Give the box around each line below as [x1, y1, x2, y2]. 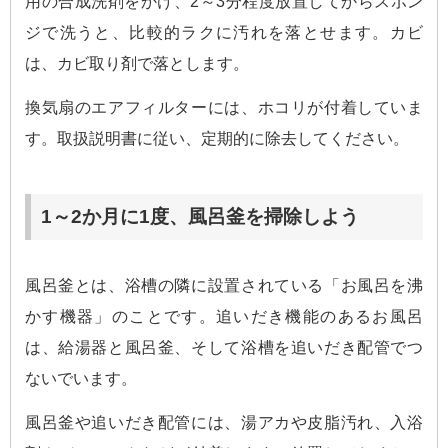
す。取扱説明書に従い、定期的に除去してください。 [25, 129, 409, 147]
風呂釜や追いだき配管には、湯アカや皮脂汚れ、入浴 [25, 413, 423, 431]
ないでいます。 [25, 369, 137, 387]
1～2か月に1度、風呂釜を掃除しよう [41, 205, 359, 227]
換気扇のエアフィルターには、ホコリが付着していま [25, 98, 423, 116]
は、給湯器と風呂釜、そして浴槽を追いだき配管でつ [25, 338, 423, 356]
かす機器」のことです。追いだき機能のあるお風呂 [25, 307, 423, 325]
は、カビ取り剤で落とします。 [25, 55, 249, 73]
